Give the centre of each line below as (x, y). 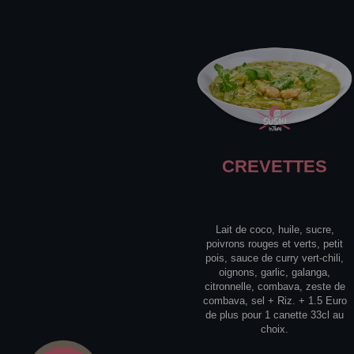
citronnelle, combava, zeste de (275, 287)
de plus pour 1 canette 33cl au (275, 315)
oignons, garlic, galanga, (275, 273)
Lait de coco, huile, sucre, (275, 230)
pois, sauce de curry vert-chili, (275, 258)
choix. (275, 330)
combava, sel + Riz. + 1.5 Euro (275, 301)
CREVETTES (275, 167)
